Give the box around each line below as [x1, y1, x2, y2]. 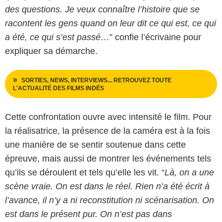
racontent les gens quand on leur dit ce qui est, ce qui [5, 18, 216, 28]
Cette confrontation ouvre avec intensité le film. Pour [5, 111, 212, 122]
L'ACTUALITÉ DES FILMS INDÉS [13, 84, 104, 92]
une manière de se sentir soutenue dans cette [5, 139, 186, 150]
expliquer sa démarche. [5, 46, 98, 56]
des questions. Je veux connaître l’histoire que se [5, 4, 200, 14]
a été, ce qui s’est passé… [5, 32, 110, 42]
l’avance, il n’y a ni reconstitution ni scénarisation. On [5, 195, 214, 205]
